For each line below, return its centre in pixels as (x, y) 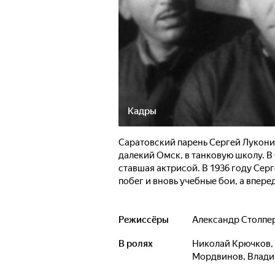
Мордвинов (218, 257)
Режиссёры (144, 220)
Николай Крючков (235, 244)
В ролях (136, 244)
